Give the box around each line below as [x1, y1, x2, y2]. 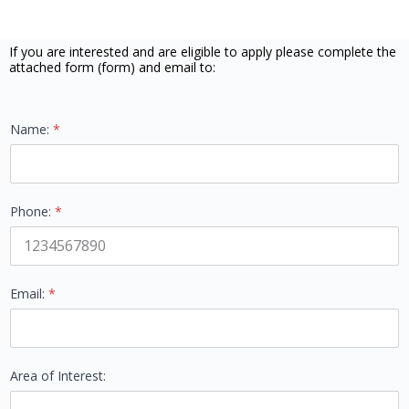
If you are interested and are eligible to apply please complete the [9, 42, 396, 60]
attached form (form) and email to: [9, 58, 219, 76]
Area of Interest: [10, 366, 106, 384]
